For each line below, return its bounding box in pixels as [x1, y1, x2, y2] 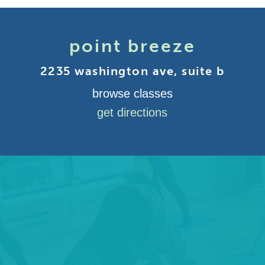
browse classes [92, 87, 173, 100]
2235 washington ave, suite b [40, 64, 225, 78]
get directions [97, 106, 168, 119]
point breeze [69, 35, 196, 57]
